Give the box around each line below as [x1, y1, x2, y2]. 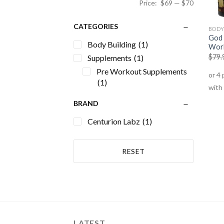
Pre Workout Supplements [96, 66, 187, 76]
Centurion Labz [87, 116, 140, 126]
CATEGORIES [73, 21, 118, 30]
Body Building [87, 39, 136, 49]
